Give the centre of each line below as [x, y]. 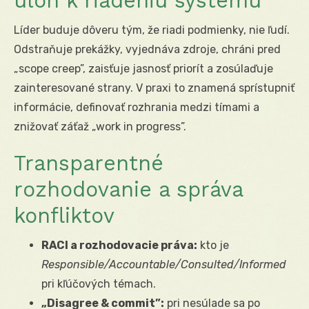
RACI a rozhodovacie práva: [119, 245]
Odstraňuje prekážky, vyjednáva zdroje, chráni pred [147, 49]
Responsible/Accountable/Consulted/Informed [164, 264]
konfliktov [64, 215]
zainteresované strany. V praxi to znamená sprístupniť [154, 88]
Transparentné [89, 163]
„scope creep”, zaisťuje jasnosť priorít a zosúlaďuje [143, 68]
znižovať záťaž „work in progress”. [100, 126]
